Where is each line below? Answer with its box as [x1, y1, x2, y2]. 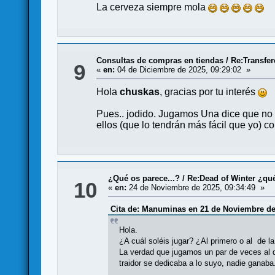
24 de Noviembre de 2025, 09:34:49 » [126, 183, 265, 192]
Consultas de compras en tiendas [96, 56, 224, 65]
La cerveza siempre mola [96, 2, 209, 12]
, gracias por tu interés [160, 87, 258, 97]
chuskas [120, 87, 160, 97]
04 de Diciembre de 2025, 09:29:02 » [115, 65, 251, 74]
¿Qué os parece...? [108, 174, 180, 183]
